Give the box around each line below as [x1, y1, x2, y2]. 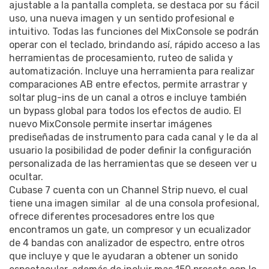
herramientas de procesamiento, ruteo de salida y [9, 52, 233, 64]
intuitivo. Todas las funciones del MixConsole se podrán [9, 26, 259, 38]
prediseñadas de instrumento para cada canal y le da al [9, 131, 258, 144]
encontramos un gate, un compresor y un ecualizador [9, 224, 251, 236]
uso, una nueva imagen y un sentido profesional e [9, 13, 234, 25]
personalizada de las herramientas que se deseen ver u [9, 158, 257, 170]
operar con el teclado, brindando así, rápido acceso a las [9, 39, 260, 51]
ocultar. [9, 171, 43, 183]
